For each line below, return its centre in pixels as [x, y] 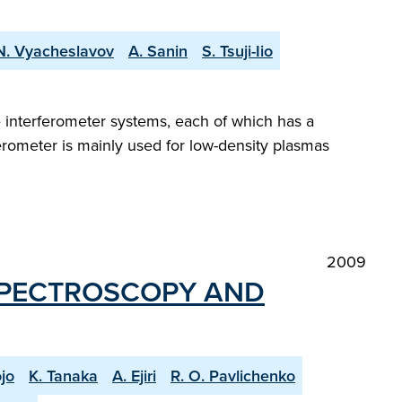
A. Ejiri [134, 376]
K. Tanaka [63, 376]
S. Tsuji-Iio [237, 51]
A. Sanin [158, 51]
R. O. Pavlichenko [233, 376]
